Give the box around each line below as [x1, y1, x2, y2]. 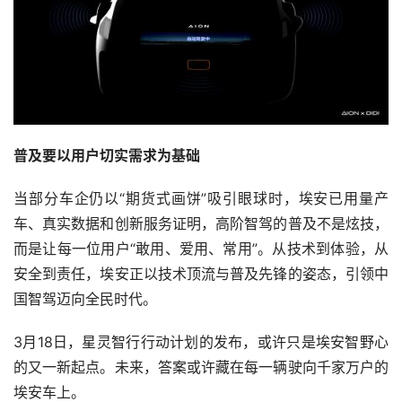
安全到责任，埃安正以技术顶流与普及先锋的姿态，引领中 [13, 265, 389, 284]
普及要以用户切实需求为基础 [13, 146, 200, 165]
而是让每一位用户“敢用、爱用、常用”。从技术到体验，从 [13, 240, 389, 258]
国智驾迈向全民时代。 [13, 290, 157, 309]
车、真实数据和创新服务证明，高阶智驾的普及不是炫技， [13, 214, 389, 233]
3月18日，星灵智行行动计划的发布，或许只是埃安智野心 [13, 333, 389, 352]
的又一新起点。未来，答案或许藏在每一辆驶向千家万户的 [13, 358, 389, 377]
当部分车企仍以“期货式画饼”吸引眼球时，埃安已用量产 [13, 189, 389, 208]
